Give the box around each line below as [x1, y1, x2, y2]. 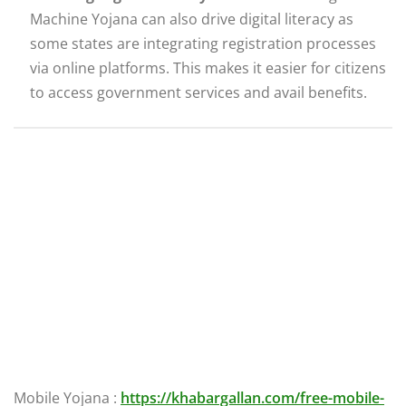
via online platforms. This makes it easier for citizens [30, 58, 386, 79]
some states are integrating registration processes [30, 34, 376, 54]
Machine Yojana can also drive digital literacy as [30, 9, 353, 30]
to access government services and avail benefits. [30, 82, 367, 103]
